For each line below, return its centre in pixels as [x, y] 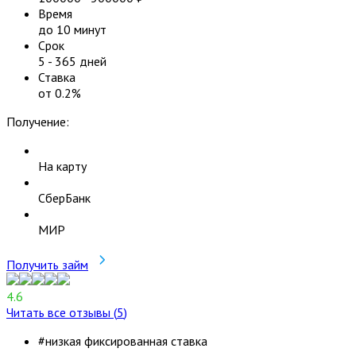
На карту [62, 166]
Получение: [38, 121]
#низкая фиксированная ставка [123, 341]
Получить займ [47, 264]
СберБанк [64, 197]
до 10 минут [72, 29]
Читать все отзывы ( [62, 312]
